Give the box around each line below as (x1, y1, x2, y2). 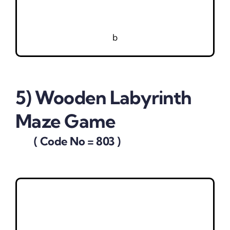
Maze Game (15, 109, 116, 132)
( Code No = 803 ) (15, 134, 121, 149)
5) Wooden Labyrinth (15, 85, 191, 109)
